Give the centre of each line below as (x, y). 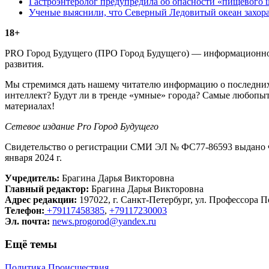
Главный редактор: (47, 189)
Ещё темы (31, 244)
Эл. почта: (27, 221)
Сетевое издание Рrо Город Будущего (82, 126)
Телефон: (25, 210)
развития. (24, 64)
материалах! (30, 106)
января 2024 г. (33, 157)
